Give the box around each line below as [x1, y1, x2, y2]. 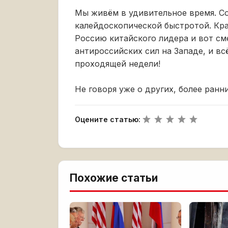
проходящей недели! [75, 58, 160, 69]
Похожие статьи [70, 171, 158, 184]
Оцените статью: [75, 115, 140, 124]
